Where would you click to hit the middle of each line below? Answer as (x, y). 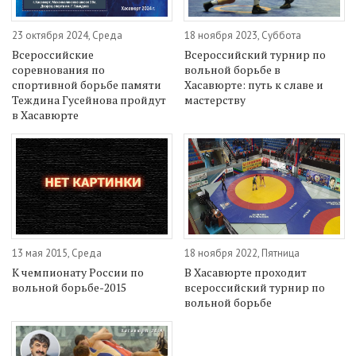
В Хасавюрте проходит (246, 272)
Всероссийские (53, 55)
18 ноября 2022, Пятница (242, 253)
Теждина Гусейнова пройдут (89, 100)
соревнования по (58, 70)
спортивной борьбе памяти (87, 85)
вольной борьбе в (233, 70)
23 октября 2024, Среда (67, 36)
